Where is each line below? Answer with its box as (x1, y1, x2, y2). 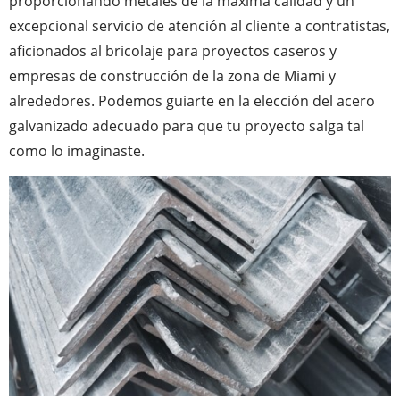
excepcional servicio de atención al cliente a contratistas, (9, 15, 390, 36)
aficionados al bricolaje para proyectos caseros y (9, 40, 337, 61)
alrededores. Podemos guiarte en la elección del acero (9, 90, 375, 111)
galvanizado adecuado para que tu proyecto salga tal (9, 115, 364, 136)
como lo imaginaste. (9, 140, 145, 161)
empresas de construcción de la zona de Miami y (9, 65, 336, 86)
